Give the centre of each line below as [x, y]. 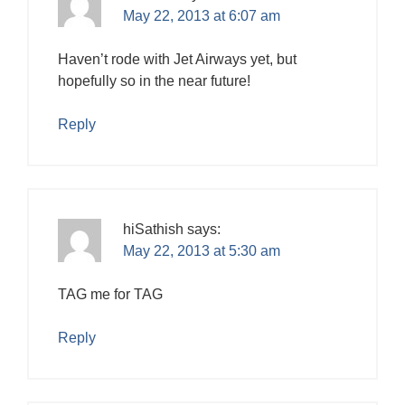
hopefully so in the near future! [154, 80]
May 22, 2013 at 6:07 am [202, 15]
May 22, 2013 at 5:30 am [202, 250]
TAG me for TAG [110, 294]
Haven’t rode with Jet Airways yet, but [177, 59]
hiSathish [153, 229]
